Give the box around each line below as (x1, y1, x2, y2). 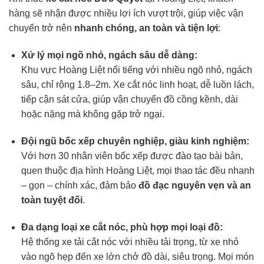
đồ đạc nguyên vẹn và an (138, 180, 251, 190)
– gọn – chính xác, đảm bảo (21, 180, 138, 190)
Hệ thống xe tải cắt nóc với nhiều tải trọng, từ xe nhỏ (21, 236, 239, 247)
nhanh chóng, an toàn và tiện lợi (74, 23, 218, 34)
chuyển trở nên (9, 23, 74, 34)
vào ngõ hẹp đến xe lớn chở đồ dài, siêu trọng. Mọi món (21, 251, 254, 262)
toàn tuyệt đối (21, 194, 82, 205)
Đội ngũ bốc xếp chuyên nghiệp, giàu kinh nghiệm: (21, 136, 249, 146)
